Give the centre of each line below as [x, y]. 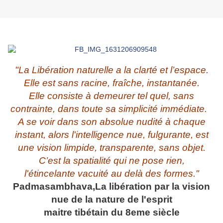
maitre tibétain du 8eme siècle [111, 213]
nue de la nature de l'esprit [111, 200]
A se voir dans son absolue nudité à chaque [111, 122]
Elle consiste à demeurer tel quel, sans [111, 96]
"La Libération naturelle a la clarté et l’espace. [111, 70]
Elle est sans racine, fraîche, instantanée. [111, 83]
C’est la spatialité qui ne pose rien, [111, 161]
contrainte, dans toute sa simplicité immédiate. [111, 109]
